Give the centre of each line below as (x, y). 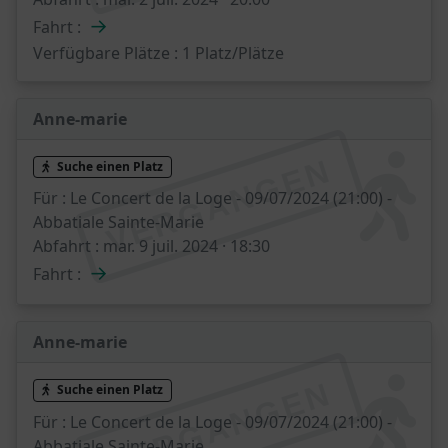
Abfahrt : (66, 246)
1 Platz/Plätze (231, 52)
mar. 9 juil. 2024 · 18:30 (184, 246)
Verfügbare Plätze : (105, 52)
